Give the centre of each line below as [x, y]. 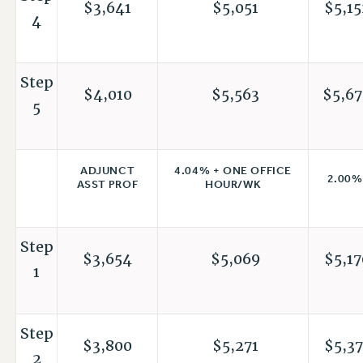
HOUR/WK [233, 184]
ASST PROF [107, 185]
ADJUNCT [107, 171]
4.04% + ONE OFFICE [233, 171]
